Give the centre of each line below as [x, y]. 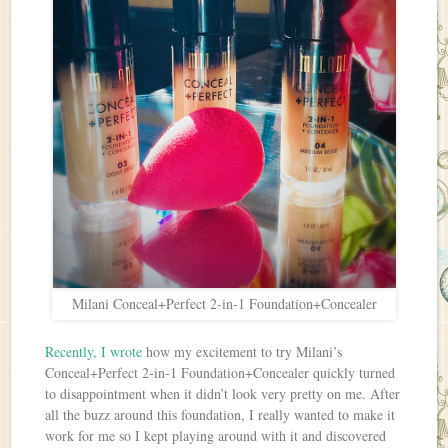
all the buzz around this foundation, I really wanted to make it [220, 415]
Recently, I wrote [94, 352]
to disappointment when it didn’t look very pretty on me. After [223, 394]
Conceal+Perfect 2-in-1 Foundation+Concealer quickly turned [220, 373]
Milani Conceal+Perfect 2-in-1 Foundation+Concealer [224, 304]
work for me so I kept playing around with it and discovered [216, 436]
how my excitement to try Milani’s [242, 352]
